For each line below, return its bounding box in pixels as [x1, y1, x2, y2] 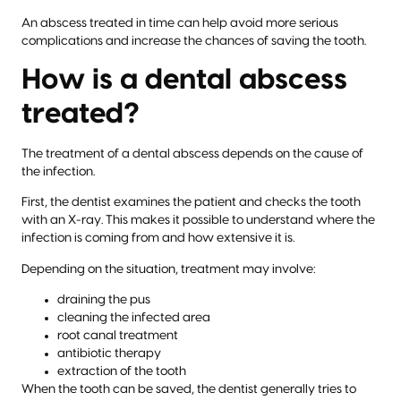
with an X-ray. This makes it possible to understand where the [21, 214, 375, 227]
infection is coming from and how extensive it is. [21, 232, 294, 245]
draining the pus [57, 294, 150, 307]
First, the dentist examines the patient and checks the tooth [21, 196, 361, 209]
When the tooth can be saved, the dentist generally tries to [21, 383, 356, 397]
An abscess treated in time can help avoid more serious [21, 16, 338, 30]
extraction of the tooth [57, 365, 186, 379]
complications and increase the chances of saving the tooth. [21, 34, 366, 47]
